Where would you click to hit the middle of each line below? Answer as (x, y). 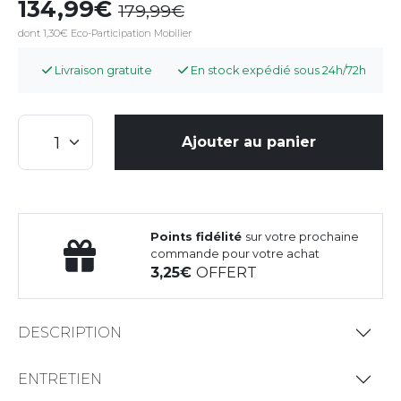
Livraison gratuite (102, 70)
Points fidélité (198, 236)
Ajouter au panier (249, 141)
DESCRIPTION (70, 333)
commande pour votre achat (235, 253)
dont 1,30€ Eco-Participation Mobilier (105, 33)
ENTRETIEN (60, 380)
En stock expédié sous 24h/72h (277, 70)
